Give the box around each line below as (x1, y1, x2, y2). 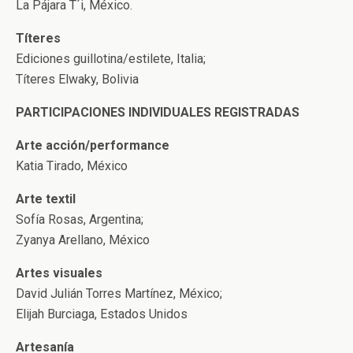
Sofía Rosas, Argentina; (16, 212, 143, 227)
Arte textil (16, 191, 76, 206)
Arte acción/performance (16, 138, 169, 153)
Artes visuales (16, 266, 102, 281)
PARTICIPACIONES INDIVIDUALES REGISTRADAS (16, 105, 299, 120)
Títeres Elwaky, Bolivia (16, 72, 139, 87)
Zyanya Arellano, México (16, 232, 150, 247)
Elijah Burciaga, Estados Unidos (16, 307, 188, 321)
